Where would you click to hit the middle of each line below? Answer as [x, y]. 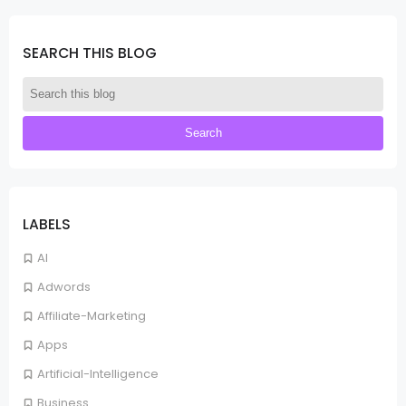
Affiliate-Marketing [92, 316]
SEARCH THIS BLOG [90, 53]
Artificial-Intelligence [98, 374]
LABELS [47, 224]
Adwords [64, 287]
